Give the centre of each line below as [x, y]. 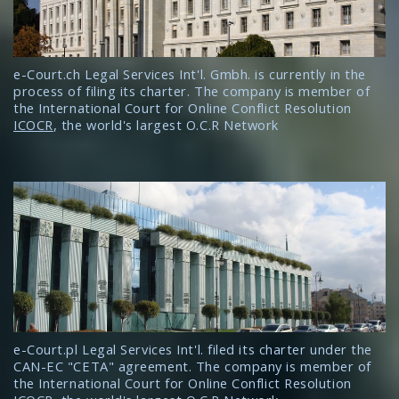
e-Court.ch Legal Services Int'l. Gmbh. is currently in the [190, 73]
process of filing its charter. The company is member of [192, 90]
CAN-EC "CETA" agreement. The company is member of [192, 366]
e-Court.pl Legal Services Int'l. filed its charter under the [193, 349]
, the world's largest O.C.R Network [166, 124]
